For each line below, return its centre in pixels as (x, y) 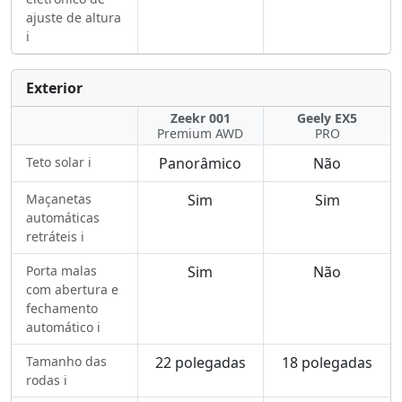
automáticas (63, 218)
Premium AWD (201, 133)
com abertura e (72, 289)
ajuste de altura (74, 17)
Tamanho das (66, 361)
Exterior (54, 88)
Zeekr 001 (200, 118)
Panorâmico (201, 163)
